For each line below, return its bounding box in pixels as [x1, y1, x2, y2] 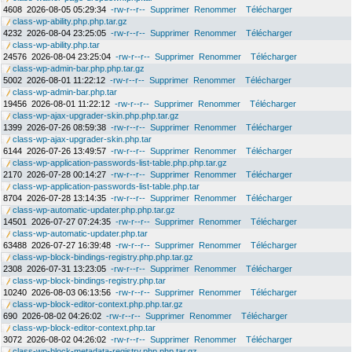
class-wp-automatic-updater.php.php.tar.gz [10, 205, 175, 214]
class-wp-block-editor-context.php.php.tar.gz [10, 299, 183, 309]
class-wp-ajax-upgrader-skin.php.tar [10, 134, 152, 144]
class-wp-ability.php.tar [10, 40, 100, 49]
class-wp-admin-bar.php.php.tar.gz [10, 64, 145, 73]
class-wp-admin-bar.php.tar [10, 87, 117, 97]
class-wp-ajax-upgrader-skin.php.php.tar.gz [10, 111, 179, 120]
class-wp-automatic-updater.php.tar [10, 229, 148, 238]
